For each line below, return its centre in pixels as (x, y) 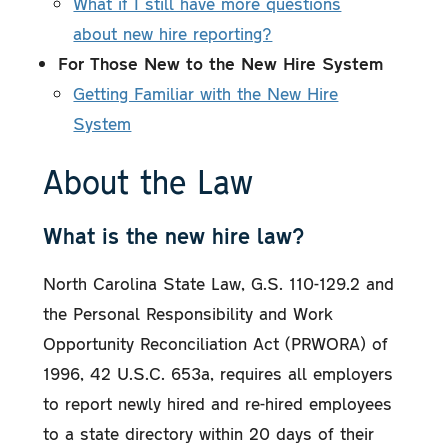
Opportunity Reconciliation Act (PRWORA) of (216, 342)
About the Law (148, 181)
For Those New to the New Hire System (221, 63)
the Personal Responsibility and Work (188, 312)
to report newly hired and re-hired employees (218, 402)
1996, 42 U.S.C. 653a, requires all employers (218, 372)
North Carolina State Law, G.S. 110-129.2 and (219, 282)
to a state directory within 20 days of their (209, 432)
